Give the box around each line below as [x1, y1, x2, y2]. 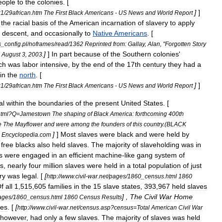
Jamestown [20, 111, 51, 117]
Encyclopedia [1, 131, 38, 138]
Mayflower [15, 121, 43, 127]
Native [93, 29, 112, 37]
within [6, 99, 24, 107]
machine [95, 151, 122, 159]
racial [13, 19, 30, 27]
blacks [15, 141, 35, 149]
